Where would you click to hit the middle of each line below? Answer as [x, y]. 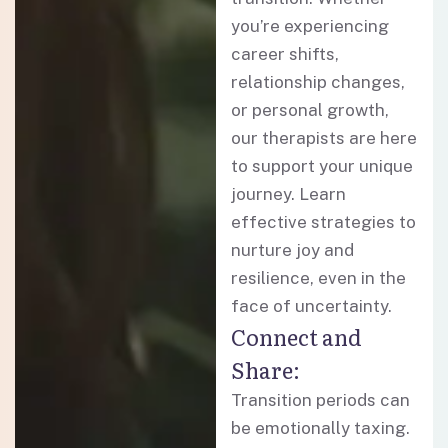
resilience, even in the [319, 278]
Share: [266, 369]
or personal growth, [310, 110]
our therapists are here [324, 138]
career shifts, [285, 54]
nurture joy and [293, 250]
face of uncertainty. [312, 306]
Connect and [297, 336]
